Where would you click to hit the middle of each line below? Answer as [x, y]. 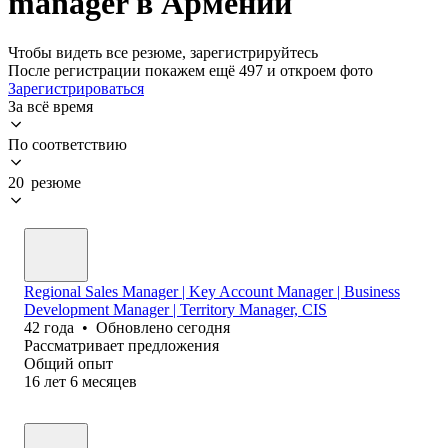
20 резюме [44, 182]
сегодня [203, 327]
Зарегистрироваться [76, 88]
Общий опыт [68, 363]
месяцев [109, 381]
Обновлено [136, 327]
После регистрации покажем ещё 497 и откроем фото [190, 70]
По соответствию [67, 144]
